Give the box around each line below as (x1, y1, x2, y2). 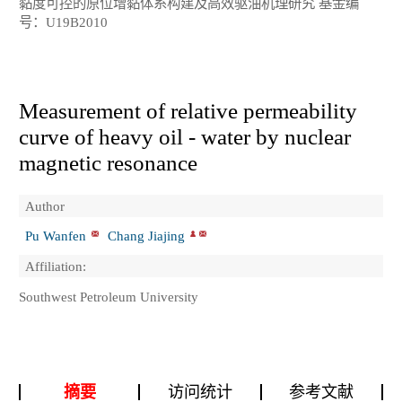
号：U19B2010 (19, 14, 108, 31)
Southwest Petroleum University (19, 288, 198, 304)
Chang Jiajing (108, 228, 186, 244)
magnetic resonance (19, 150, 197, 175)
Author (25, 197, 65, 214)
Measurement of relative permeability (19, 98, 357, 123)
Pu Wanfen (25, 228, 86, 244)
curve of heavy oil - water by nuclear (19, 124, 351, 149)
